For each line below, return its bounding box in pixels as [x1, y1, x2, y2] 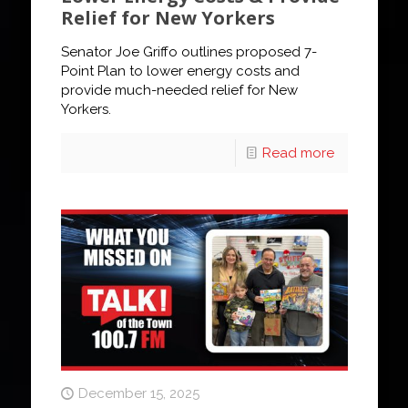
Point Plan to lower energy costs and [60, 62, 300, 79]
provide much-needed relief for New [60, 81, 298, 98]
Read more [261, 144, 334, 161]
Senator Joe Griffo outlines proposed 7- [60, 43, 317, 60]
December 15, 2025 [77, 385, 199, 403]
